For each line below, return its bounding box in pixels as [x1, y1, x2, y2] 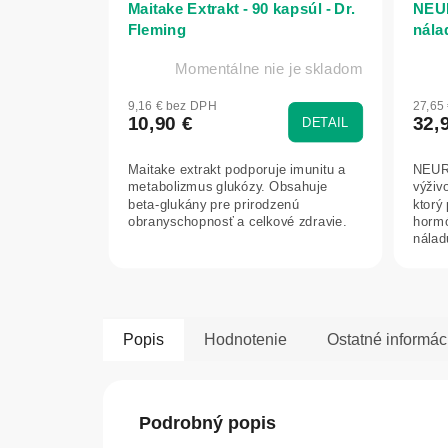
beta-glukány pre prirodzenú [127, 196, 300, 213]
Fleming [127, 21, 187, 39]
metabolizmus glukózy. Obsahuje [127, 179, 328, 195]
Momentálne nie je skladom [175, 61, 363, 78]
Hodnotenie [204, 330, 287, 348]
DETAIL [302, 115, 349, 131]
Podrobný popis [139, 412, 276, 433]
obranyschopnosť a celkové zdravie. [127, 213, 347, 230]
